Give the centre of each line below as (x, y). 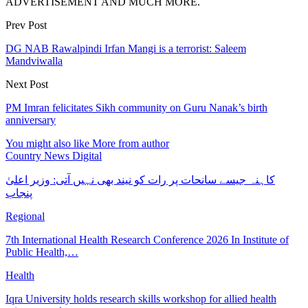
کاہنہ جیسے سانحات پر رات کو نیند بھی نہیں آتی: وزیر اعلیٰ (140, 179)
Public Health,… (42, 252)
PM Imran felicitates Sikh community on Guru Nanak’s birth (136, 107)
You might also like (47, 143)
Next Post (27, 84)
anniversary (31, 120)
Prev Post (26, 25)
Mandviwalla (34, 60)
